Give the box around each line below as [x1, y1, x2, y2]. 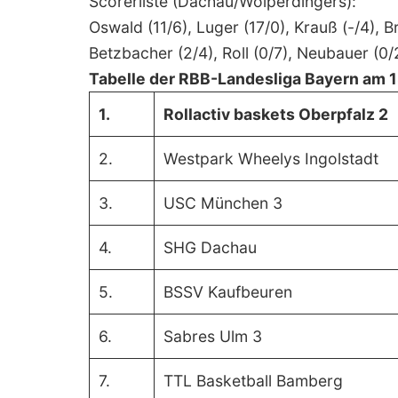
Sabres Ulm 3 [163, 326, 263, 346]
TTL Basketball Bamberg [163, 370, 344, 390]
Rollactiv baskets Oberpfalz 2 [163, 104, 389, 123]
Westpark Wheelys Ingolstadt [163, 148, 379, 168]
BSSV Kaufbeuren [163, 282, 293, 301]
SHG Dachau [163, 237, 258, 257]
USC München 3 [163, 193, 283, 212]
